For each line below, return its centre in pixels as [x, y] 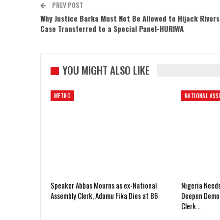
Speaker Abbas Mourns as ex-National [104, 185]
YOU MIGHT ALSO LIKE [106, 70]
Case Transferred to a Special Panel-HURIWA [112, 29]
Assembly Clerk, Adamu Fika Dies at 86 [104, 196]
